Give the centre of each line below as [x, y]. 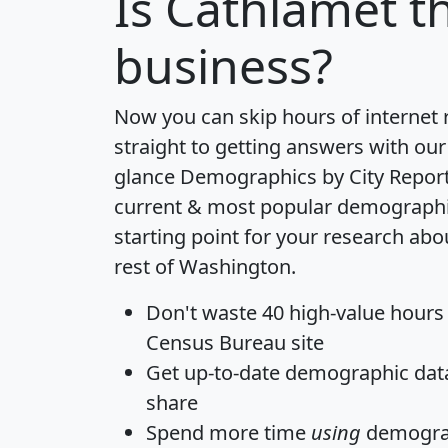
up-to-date [232, 372]
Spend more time [228, 432]
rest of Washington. [205, 266]
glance [147, 176]
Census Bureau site [235, 342]
